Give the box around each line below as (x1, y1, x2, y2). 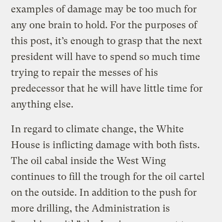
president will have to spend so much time (11, 51, 201, 62)
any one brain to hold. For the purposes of (11, 19, 198, 31)
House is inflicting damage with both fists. (11, 139, 200, 151)
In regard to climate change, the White (11, 123, 184, 135)
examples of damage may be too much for (11, 3, 197, 15)
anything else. (11, 98, 74, 110)
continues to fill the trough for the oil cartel (11, 170, 205, 182)
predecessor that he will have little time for (11, 82, 203, 94)
